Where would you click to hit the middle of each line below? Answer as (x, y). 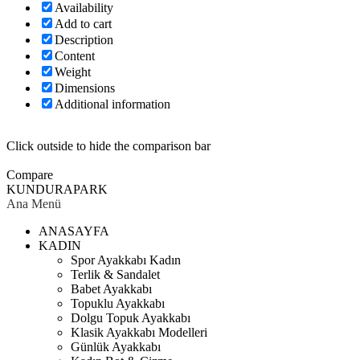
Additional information (112, 104)
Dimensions (85, 88)
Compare (30, 174)
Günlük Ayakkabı (116, 346)
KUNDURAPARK (57, 189)
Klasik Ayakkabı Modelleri (139, 332)
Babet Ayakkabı (111, 288)
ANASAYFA (74, 231)
